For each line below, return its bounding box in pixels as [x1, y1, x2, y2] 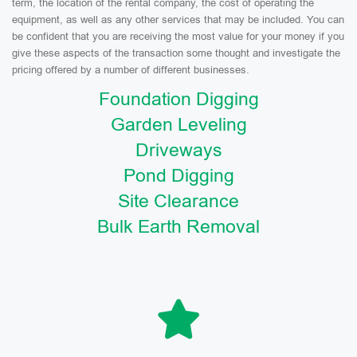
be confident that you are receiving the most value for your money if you [12, 30, 344, 42]
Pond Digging [123, 165, 234, 186]
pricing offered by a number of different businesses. [12, 64, 249, 76]
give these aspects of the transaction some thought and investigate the [12, 47, 340, 59]
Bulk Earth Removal [97, 216, 260, 237]
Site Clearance [118, 190, 239, 211]
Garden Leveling [110, 114, 247, 135]
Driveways [135, 139, 222, 160]
